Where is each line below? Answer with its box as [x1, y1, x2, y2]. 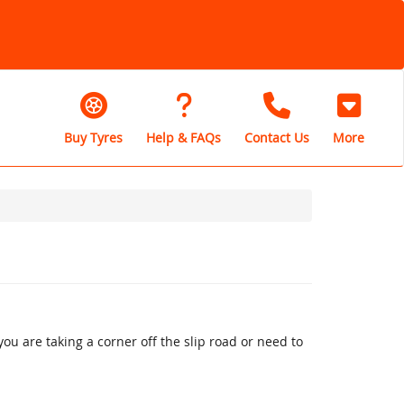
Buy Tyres [64, 128, 123, 146]
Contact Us [244, 128, 309, 146]
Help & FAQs [146, 128, 221, 146]
